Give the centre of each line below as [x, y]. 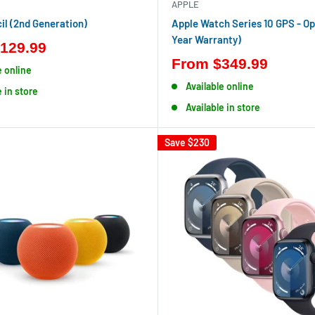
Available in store [223, 107]
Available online [219, 86]
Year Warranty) [206, 39]
